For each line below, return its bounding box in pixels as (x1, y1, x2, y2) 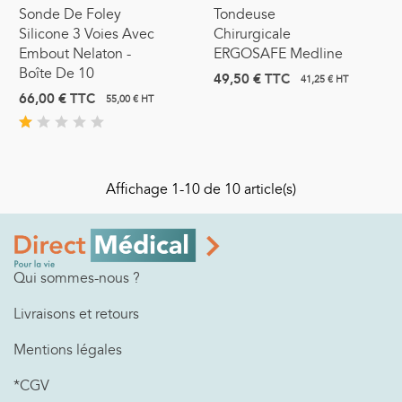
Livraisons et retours (13, 304, 139, 323)
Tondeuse (213, 4, 275, 23)
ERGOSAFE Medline (213, 44, 343, 63)
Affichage (106, 179, 171, 198)
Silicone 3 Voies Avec (19, 24, 154, 43)
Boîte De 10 (19, 64, 94, 83)
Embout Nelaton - (19, 44, 131, 63)
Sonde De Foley (19, 4, 121, 23)
